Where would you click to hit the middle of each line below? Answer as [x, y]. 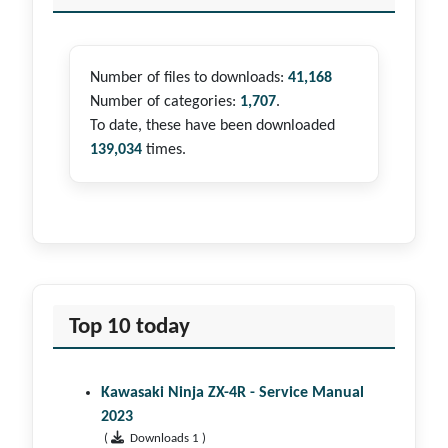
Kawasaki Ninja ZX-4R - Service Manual [232, 392]
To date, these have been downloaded [212, 125]
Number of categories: [165, 101]
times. [164, 149]
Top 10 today [129, 326]
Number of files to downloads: [189, 77]
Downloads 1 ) [165, 438]
